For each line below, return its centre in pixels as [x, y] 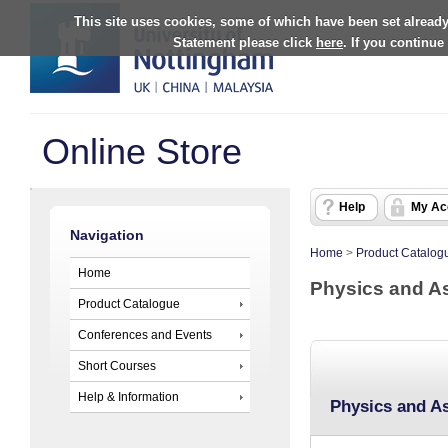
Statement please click [244, 42]
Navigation [107, 236]
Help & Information [128, 396]
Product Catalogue [129, 303]
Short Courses [117, 365]
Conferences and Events [145, 334]
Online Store [142, 151]
